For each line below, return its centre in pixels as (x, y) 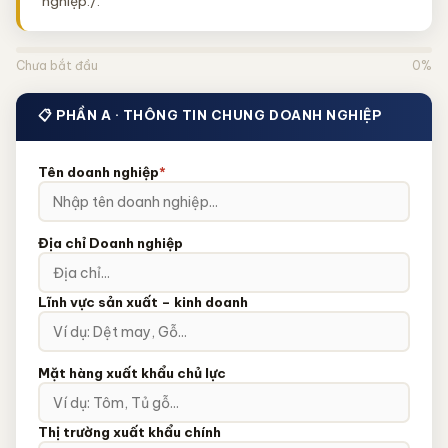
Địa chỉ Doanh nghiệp (110, 243)
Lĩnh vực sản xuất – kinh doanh (143, 302)
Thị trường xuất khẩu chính (129, 432)
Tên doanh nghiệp (98, 172)
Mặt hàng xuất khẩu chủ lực (132, 373)
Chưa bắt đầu (57, 65)
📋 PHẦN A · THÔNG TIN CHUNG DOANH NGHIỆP (210, 115)
